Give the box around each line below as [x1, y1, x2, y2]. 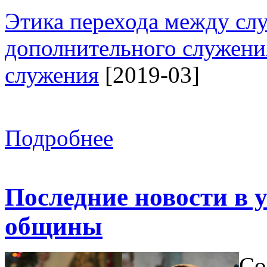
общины [5, 212, 103, 240]
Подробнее [5, 125, 113, 151]
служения [5, 61, 99, 88]
